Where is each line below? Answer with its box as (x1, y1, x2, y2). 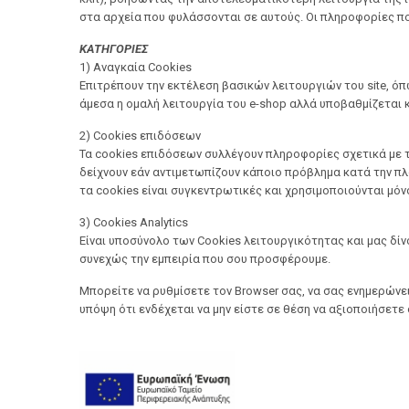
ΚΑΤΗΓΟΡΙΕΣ (79, 42, 148, 56)
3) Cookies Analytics (79, 215, 188, 229)
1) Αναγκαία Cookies (79, 60, 192, 74)
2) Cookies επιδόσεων (79, 129, 201, 142)
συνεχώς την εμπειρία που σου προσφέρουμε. (79, 252, 330, 266)
